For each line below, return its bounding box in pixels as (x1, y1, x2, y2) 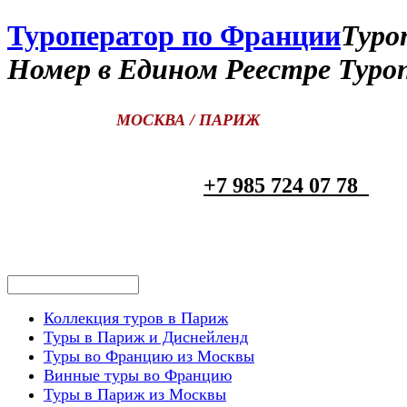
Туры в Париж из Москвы (44, 384, 226, 403)
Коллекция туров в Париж (44, 308, 228, 327)
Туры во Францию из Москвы (44, 346, 254, 365)
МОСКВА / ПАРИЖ (7, 110, 261, 129)
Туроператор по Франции (7, 19, 341, 53)
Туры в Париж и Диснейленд (44, 327, 248, 346)
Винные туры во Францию (44, 365, 232, 384)
